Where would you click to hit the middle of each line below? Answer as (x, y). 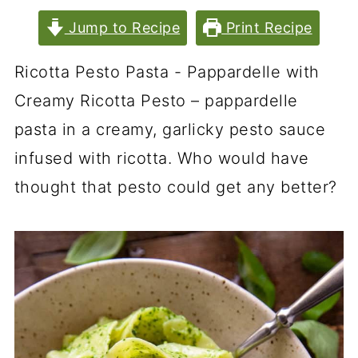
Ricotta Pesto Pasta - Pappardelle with (167, 72)
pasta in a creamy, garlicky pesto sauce (170, 129)
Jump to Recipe (122, 28)
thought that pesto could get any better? (175, 187)
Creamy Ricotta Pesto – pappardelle (156, 101)
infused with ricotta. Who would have (161, 158)
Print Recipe (267, 28)
